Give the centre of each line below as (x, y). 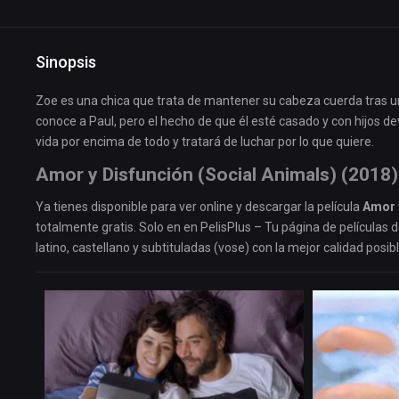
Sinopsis (66, 62)
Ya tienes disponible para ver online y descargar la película (199, 207)
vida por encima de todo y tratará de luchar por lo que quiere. (205, 142)
